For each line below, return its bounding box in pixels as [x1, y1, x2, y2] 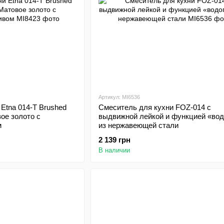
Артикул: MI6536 [98, 94, 140, 100]
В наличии [98, 146, 130, 154]
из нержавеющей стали [98, 121, 178, 129]
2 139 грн [98, 135, 130, 144]
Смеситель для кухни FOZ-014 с [98, 103, 211, 111]
